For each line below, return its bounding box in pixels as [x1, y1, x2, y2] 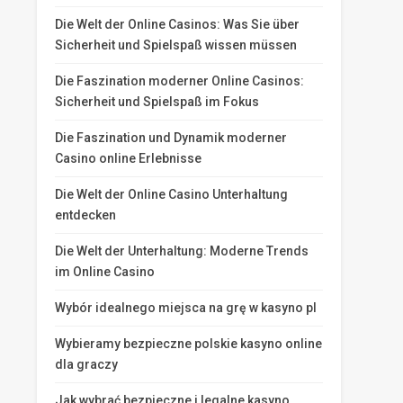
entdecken [55, 208, 116, 222]
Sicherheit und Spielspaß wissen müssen [55, 38, 297, 52]
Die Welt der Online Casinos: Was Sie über [55, 17, 300, 31]
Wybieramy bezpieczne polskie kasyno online [55, 336, 322, 351]
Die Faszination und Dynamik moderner [55, 130, 287, 145]
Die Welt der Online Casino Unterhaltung [55, 187, 288, 201]
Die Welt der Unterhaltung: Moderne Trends [55, 244, 309, 258]
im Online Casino [55, 264, 155, 279]
